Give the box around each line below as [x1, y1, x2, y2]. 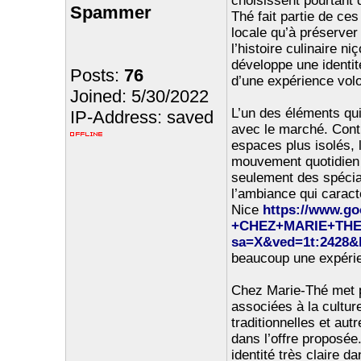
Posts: [69, 65, 124, 85]
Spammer [69, 2, 151, 23]
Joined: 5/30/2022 [69, 86, 209, 106]
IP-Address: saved [69, 107, 214, 127]
